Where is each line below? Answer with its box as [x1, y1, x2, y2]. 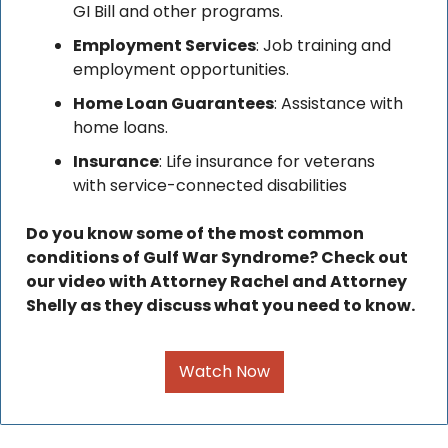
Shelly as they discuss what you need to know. [26, 294, 418, 318]
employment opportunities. [73, 58, 289, 82]
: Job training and [256, 34, 391, 58]
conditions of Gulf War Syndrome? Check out [26, 246, 408, 270]
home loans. [73, 116, 168, 140]
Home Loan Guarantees [73, 92, 274, 116]
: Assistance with [274, 92, 403, 116]
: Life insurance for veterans [159, 150, 375, 174]
